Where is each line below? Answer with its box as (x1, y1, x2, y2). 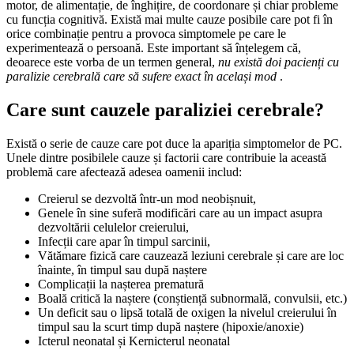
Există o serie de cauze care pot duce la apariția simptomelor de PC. (6, 137, 342, 150)
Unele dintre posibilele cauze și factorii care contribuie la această (6, 151, 326, 164)
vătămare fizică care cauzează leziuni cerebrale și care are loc (38, 249, 47, 262)
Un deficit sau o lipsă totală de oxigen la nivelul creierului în (38, 306, 47, 319)
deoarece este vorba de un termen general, (6, 55, 218, 70)
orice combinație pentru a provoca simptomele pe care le (6, 27, 286, 41)
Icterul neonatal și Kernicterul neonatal (42, 334, 230, 348)
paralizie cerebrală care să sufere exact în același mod (6, 70, 277, 84)
